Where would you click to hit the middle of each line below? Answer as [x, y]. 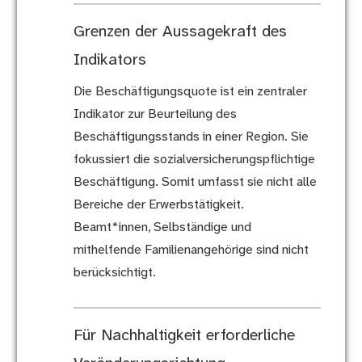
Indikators [109, 61]
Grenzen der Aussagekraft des [180, 32]
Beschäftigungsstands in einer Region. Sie [191, 137]
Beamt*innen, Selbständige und [162, 228]
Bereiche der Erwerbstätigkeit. [158, 205]
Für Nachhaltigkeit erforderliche [184, 336]
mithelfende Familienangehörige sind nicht [191, 250]
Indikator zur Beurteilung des [155, 115]
